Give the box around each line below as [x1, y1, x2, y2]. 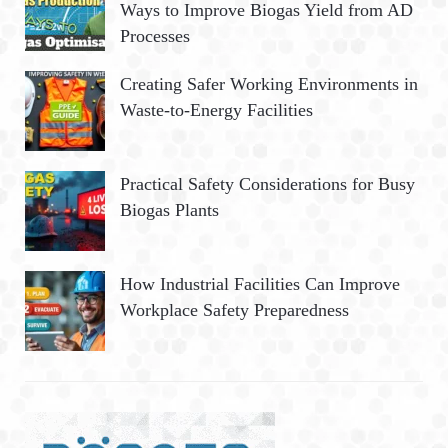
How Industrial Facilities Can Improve [120, 273, 400, 294]
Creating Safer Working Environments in [120, 73, 418, 94]
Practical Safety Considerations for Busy [120, 173, 415, 194]
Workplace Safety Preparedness [120, 299, 349, 320]
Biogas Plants [120, 199, 219, 220]
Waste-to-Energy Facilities [120, 99, 313, 120]
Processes [120, 25, 190, 46]
